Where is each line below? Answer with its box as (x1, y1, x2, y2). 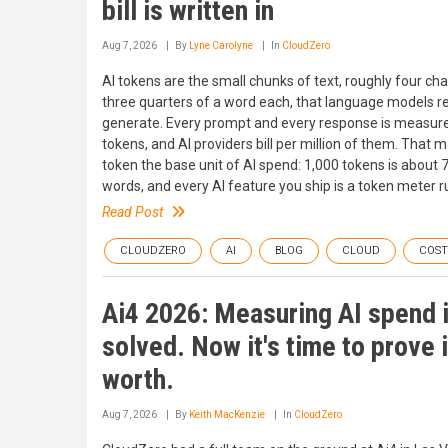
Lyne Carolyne (189, 40, 253, 51)
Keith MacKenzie (189, 409, 265, 420)
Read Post (102, 204, 163, 220)
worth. (102, 363, 174, 396)
